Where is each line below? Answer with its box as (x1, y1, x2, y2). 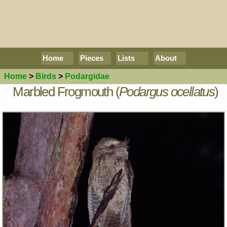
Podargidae (65, 72, 109, 81)
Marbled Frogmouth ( (13, 84, 119, 99)
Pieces (80, 54, 103, 62)
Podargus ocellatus (119, 84, 215, 99)
